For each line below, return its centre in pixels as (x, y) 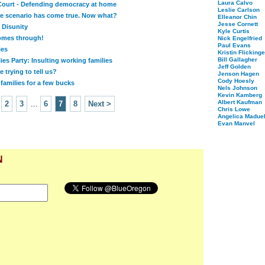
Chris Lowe (234, 109)
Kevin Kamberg (240, 95)
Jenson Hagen (238, 74)
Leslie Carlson (239, 10)
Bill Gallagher (237, 59)
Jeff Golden (234, 67)
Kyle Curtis (234, 31)
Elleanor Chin (237, 17)
